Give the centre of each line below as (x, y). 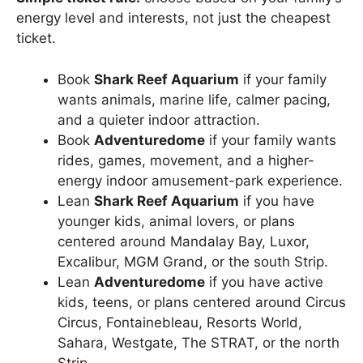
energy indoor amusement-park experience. (200, 180)
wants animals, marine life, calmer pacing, (194, 99)
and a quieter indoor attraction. (159, 120)
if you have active (264, 282)
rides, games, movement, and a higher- (186, 160)
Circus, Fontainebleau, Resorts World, (180, 322)
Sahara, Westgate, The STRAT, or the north (199, 342)
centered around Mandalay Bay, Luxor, (184, 241)
